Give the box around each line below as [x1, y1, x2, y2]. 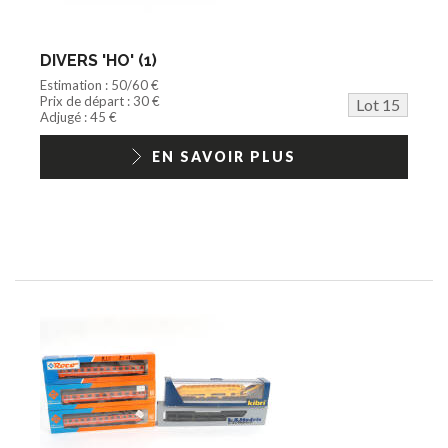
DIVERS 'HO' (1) [40, 50, 157, 70]
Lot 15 [356, 94, 400, 114]
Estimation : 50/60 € [40, 76, 159, 93]
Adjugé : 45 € [40, 108, 117, 125]
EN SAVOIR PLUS [152, 147, 296, 165]
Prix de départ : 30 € [40, 92, 160, 109]
